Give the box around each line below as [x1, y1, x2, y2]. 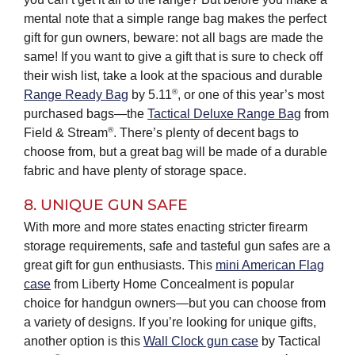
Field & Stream [23, 125, 108, 139]
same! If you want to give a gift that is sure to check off [23, 49, 323, 63]
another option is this [23, 334, 143, 349]
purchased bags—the [23, 106, 147, 120]
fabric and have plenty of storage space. [23, 163, 246, 177]
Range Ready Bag [23, 87, 128, 101]
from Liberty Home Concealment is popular [50, 277, 294, 292]
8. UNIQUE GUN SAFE [23, 195, 188, 214]
